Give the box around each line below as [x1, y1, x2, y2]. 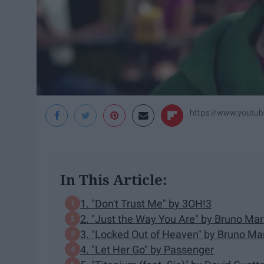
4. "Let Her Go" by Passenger [80, 243, 214, 256]
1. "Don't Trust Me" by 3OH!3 [80, 197, 212, 210]
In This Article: [60, 170, 167, 190]
